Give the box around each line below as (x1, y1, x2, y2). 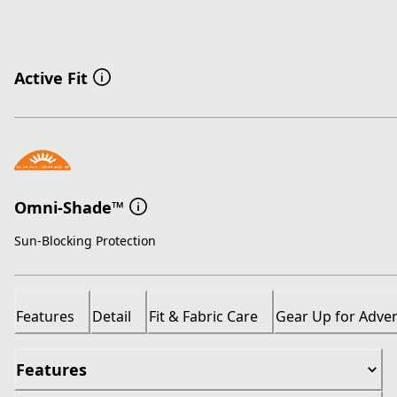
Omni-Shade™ (14, 196, 124, 218)
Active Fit (14, 67, 88, 90)
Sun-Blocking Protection (14, 232, 156, 250)
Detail (92, 307, 131, 327)
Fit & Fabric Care (149, 307, 258, 327)
